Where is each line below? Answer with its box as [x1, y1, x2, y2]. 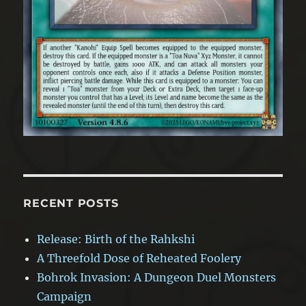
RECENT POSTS [23, 197, 119, 210]
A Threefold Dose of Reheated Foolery [37, 251, 242, 266]
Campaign [37, 290, 92, 304]
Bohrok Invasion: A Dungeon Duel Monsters [37, 270, 277, 285]
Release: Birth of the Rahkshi [37, 232, 195, 247]
